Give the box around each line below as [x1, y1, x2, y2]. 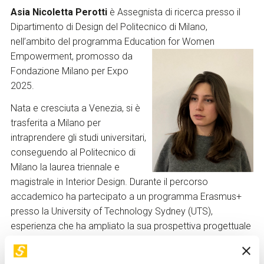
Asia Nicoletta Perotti [10, 6, 107, 18]
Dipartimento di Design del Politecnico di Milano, [10, 21, 207, 33]
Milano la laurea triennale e [10, 161, 120, 173]
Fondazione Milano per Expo [10, 65, 128, 77]
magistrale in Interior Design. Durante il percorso [10, 176, 208, 188]
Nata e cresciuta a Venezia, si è [10, 103, 140, 114]
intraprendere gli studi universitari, [10, 132, 146, 144]
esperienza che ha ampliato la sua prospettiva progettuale [10, 220, 251, 232]
